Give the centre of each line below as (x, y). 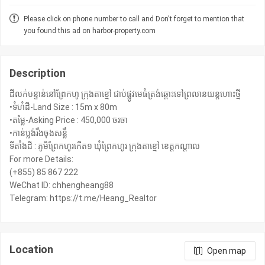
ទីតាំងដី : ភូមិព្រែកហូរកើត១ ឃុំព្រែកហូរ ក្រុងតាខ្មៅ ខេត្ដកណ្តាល (105, 146)
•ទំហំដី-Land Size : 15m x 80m (63, 107)
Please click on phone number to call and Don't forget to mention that (134, 19)
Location (31, 250)
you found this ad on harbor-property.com (90, 31)
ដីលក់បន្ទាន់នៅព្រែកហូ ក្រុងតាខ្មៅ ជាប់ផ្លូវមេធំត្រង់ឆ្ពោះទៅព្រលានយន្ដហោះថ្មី (125, 94)
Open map (227, 251)
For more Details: (41, 159)
